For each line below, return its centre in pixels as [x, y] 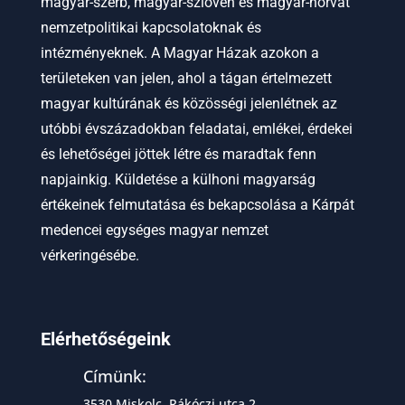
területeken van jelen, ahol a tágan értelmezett [186, 78]
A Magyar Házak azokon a [233, 52]
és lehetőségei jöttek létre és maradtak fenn [178, 154]
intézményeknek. [94, 52]
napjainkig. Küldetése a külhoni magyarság [178, 179]
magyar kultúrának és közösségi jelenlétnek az [188, 103]
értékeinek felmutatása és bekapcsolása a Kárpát [197, 204]
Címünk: [114, 376]
